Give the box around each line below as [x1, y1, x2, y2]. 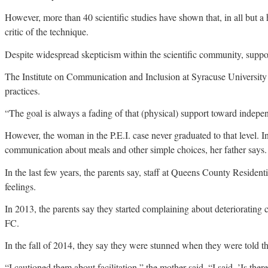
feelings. [5, 179, 36, 193]
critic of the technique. [5, 25, 89, 38]
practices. [5, 84, 40, 97]
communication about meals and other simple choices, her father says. [5, 143, 267, 156]
